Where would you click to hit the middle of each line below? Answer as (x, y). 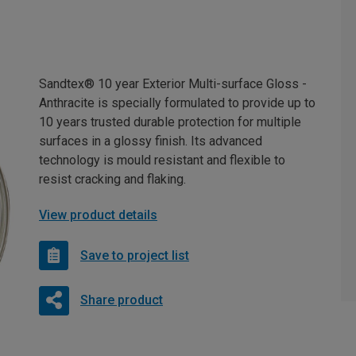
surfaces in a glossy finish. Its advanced (151, 141)
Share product (121, 300)
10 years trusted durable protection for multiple (170, 122)
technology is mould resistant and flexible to (162, 160)
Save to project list (135, 255)
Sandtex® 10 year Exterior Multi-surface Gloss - (173, 84)
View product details (98, 215)
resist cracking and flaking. (112, 179)
